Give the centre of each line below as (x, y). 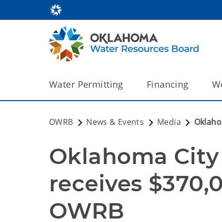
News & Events (115, 122)
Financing (167, 84)
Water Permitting (86, 84)
